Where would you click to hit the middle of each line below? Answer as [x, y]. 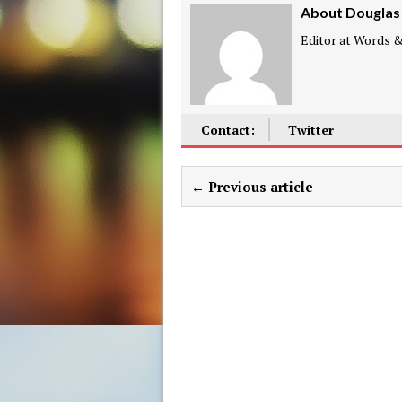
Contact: [228, 129]
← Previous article [252, 186]
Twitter [310, 129]
